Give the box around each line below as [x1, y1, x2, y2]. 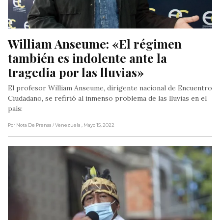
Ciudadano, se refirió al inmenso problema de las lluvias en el [8, 94, 207, 103]
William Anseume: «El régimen [8, 35, 182, 52]
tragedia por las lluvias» [8, 64, 144, 81]
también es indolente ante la [8, 50, 167, 66]
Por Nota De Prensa [8, 122, 52, 128]
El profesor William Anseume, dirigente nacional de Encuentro [8, 83, 212, 93]
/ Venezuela [53, 122, 82, 128]
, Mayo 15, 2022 [82, 122, 114, 128]
